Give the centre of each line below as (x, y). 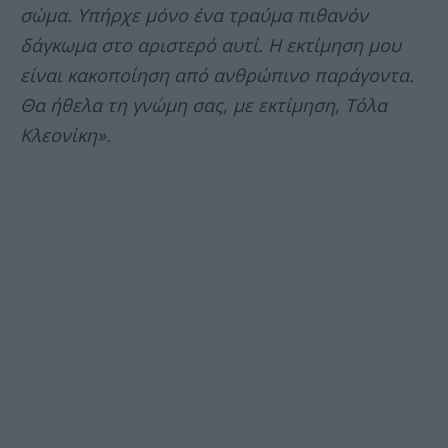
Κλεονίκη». (65, 135)
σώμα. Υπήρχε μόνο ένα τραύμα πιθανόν (194, 15)
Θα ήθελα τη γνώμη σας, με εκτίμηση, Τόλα (203, 105)
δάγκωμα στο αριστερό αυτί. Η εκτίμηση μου (210, 45)
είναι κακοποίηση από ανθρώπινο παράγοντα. (217, 75)
